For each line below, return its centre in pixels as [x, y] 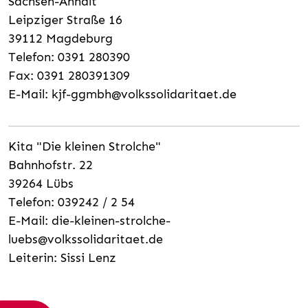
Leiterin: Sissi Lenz [62, 257]
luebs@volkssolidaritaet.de [86, 239]
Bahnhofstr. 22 [51, 165]
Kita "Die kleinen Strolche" [85, 146]
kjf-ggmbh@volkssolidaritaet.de [144, 94]
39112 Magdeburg [62, 38]
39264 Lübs [43, 183]
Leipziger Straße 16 [65, 20]
